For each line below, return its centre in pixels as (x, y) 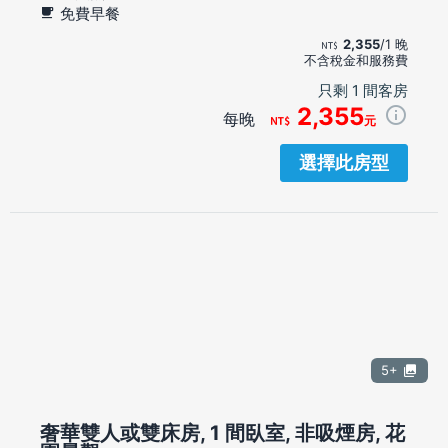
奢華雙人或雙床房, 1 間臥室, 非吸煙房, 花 (222, 432)
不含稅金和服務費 (356, 59)
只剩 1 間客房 (363, 90)
